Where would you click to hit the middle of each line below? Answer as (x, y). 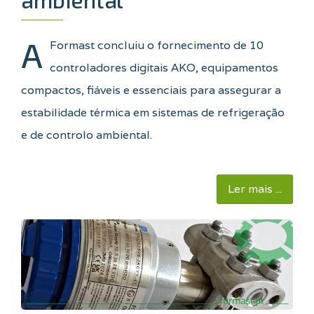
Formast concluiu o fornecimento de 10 (157, 46)
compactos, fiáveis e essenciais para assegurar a (151, 90)
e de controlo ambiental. (87, 135)
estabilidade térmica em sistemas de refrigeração (153, 113)
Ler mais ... (255, 189)
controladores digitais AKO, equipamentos (164, 68)
